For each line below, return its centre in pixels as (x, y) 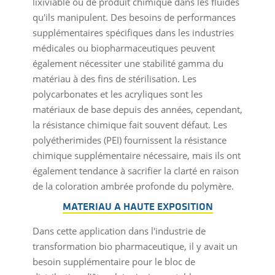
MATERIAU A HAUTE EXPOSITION (137, 207)
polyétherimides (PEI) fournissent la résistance (129, 140)
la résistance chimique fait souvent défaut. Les (130, 125)
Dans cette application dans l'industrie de (119, 231)
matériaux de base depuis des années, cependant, (137, 110)
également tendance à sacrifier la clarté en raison (135, 171)
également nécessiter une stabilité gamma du (128, 64)
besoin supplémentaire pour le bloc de (114, 262)
